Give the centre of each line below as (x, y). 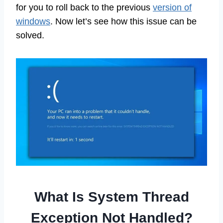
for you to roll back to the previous (84, 8)
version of (172, 8)
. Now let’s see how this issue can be (123, 22)
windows (33, 22)
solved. (30, 36)
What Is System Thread (111, 197)
